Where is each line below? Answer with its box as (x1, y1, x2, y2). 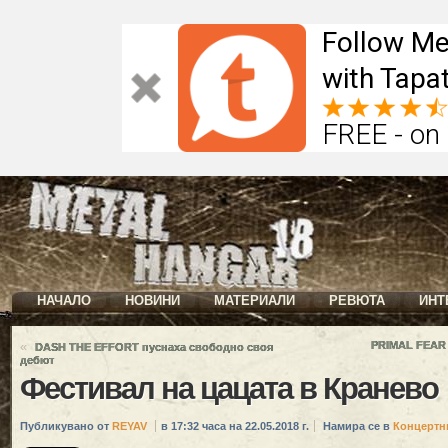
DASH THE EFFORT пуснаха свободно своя (35, 341, 273, 353)
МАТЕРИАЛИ (214, 293, 295, 308)
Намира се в (323, 419, 393, 432)
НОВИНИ (125, 293, 180, 308)
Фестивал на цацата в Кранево (20, 371, 438, 407)
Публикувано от (20, 419, 112, 432)
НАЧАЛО (37, 293, 91, 308)
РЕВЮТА (329, 293, 385, 308)
